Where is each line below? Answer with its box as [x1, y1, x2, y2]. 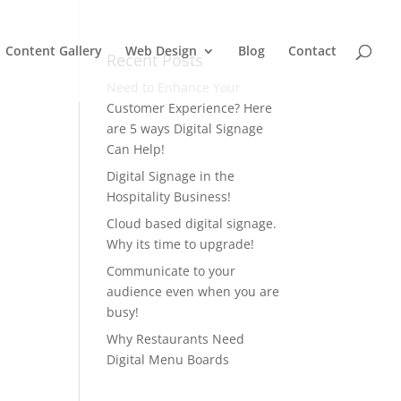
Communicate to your [107, 262, 236, 279]
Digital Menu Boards [107, 351, 230, 368]
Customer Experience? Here [107, 99, 273, 116]
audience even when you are [107, 283, 280, 300]
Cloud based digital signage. [107, 215, 277, 232]
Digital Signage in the [107, 167, 235, 184]
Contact [288, 42, 337, 59]
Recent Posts [107, 49, 204, 71]
